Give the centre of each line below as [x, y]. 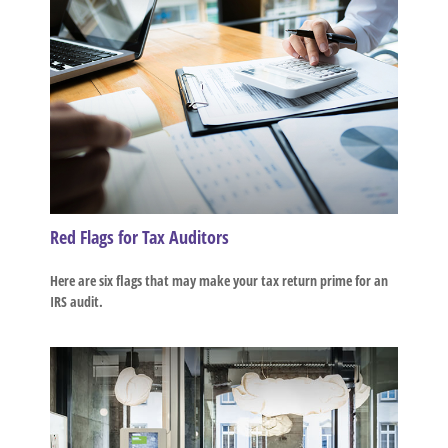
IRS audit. [76, 301]
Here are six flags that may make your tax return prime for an [219, 280]
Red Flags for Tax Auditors [139, 236]
